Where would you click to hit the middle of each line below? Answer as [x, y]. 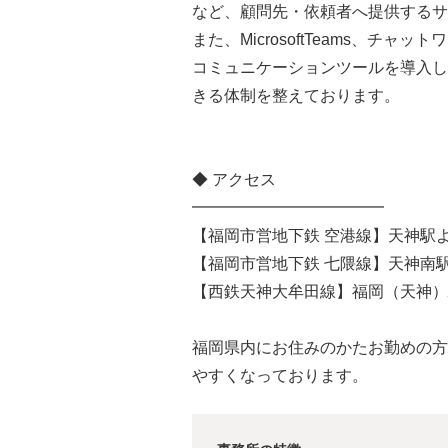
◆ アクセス [234, 179]
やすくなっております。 [280, 375]
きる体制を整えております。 [296, 95]
